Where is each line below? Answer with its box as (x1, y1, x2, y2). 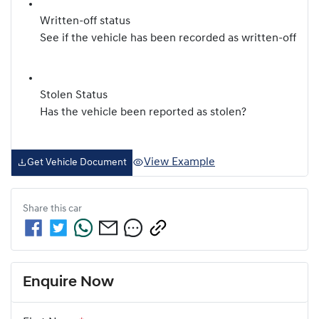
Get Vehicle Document (27, 157, 127, 168)
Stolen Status (40, 89, 108, 101)
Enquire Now (23, 274, 114, 290)
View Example (144, 156, 215, 168)
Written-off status (40, 15, 130, 27)
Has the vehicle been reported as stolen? (40, 106, 246, 118)
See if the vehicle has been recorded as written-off (40, 32, 296, 44)
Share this (23, 203, 68, 214)
